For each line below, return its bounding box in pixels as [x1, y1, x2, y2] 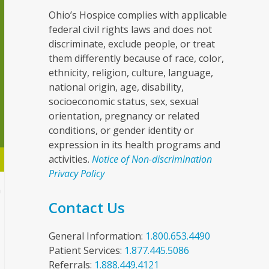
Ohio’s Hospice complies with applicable [48, 8, 227, 22]
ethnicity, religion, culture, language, [48, 65, 213, 79]
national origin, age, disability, [48, 80, 184, 94]
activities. [48, 152, 92, 166]
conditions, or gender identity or [48, 123, 194, 137]
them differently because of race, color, [48, 51, 224, 65]
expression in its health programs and [48, 138, 220, 151]
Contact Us [48, 197, 125, 217]
